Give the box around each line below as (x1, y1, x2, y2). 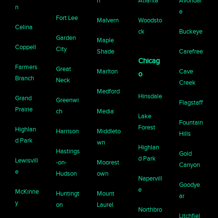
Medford (97, 88, 120, 95)
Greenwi (56, 96, 79, 104)
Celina (15, 23, 33, 31)
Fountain (179, 119, 203, 127)
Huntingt (56, 190, 80, 198)
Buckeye (179, 28, 202, 36)
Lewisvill (15, 157, 38, 164)
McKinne (15, 188, 39, 196)
